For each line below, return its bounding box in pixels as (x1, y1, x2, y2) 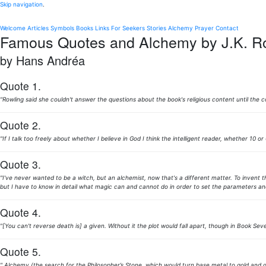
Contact (216, 24, 239, 31)
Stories (147, 24, 166, 31)
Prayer (195, 24, 214, 31)
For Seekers (111, 24, 145, 31)
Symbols (50, 24, 74, 31)
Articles (27, 24, 49, 31)
